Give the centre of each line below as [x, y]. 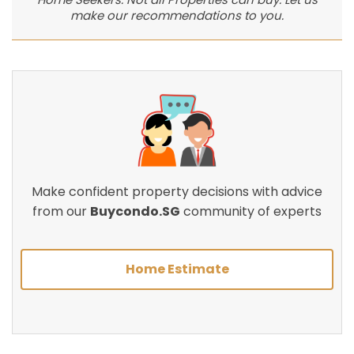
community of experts [251, 212]
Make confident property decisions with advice [177, 192]
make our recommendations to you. [177, 16]
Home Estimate [177, 269]
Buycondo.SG [135, 212]
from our [61, 212]
